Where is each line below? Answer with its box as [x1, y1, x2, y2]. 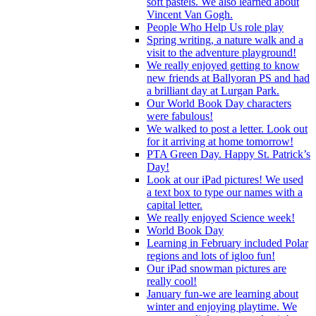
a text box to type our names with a [147, 186, 303, 198]
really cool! [147, 274, 197, 287]
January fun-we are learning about [147, 287, 298, 300]
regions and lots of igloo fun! [147, 249, 275, 262]
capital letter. [147, 198, 202, 211]
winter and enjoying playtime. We [147, 300, 297, 312]
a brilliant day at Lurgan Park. [147, 84, 279, 97]
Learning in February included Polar [147, 236, 308, 249]
